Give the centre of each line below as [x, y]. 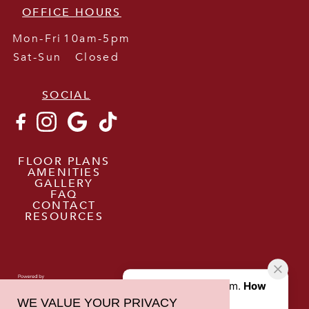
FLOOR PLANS [64, 161]
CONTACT [64, 205]
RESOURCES [64, 216]
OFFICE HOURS [72, 13]
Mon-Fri [37, 39]
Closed [97, 58]
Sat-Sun [37, 58]
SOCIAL [66, 96]
